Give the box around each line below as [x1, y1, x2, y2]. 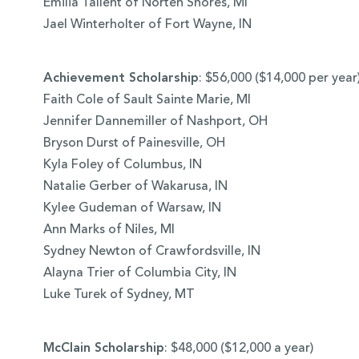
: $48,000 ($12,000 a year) [163, 342, 313, 356]
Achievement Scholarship [42, 72, 199, 86]
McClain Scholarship [42, 342, 164, 356]
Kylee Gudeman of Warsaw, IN [42, 202, 221, 216]
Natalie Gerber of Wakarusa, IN [42, 180, 228, 194]
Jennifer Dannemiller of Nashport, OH [42, 115, 268, 129]
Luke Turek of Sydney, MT [42, 288, 195, 302]
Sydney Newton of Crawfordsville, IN [42, 245, 260, 259]
